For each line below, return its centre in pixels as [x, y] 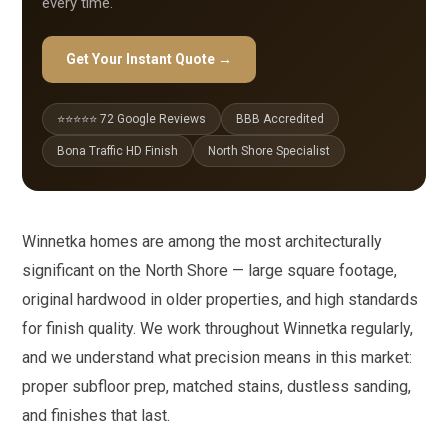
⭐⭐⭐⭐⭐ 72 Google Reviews [132, 119]
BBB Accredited [280, 119]
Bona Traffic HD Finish [118, 151]
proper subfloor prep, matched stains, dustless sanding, [217, 386]
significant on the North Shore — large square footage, [210, 270]
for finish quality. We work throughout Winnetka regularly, [218, 328]
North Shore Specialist [269, 151]
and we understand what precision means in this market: [217, 357]
